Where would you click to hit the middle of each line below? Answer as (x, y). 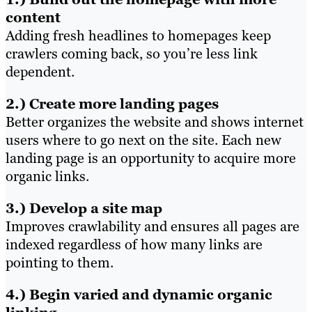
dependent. (40, 71)
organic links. (47, 176)
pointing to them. (60, 262)
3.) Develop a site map (84, 208)
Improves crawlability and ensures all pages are (153, 226)
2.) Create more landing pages (112, 103)
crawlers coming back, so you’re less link (132, 53)
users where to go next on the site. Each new (143, 140)
